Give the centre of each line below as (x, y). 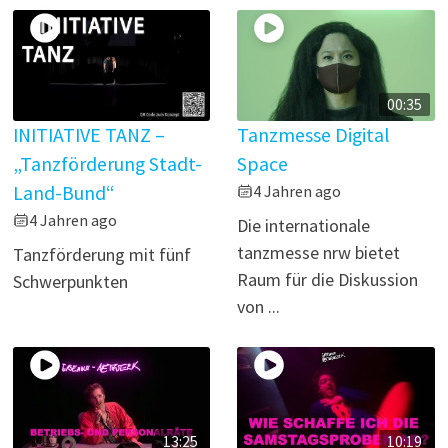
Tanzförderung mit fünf (102, 254)
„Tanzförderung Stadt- (108, 163)
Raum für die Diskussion (328, 279)
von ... (259, 306)
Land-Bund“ (64, 192)
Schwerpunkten (71, 281)
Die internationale (304, 225)
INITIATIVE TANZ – (89, 134)
